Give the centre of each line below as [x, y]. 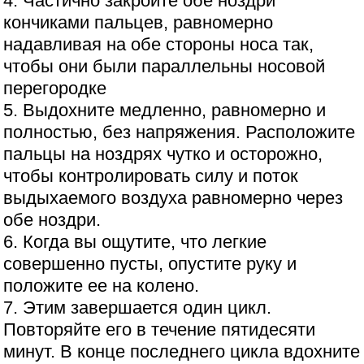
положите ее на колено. [102, 286]
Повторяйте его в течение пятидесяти [160, 330]
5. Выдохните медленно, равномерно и [165, 110]
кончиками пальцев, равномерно [139, 23]
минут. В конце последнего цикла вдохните [182, 352]
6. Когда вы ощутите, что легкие [135, 242]
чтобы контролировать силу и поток [151, 176]
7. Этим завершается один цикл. [138, 308]
